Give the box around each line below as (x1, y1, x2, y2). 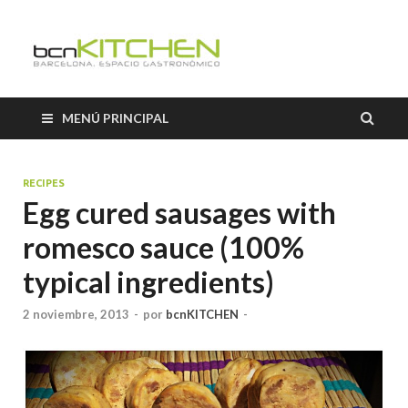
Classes (245, 82, 365, 127)
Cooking (245, 40, 381, 85)
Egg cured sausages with (23, 195, 336, 230)
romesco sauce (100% (23, 229, 304, 265)
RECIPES (23, 178, 65, 189)
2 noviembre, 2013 (23, 307, 129, 322)
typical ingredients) (23, 264, 274, 300)
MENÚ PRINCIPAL (62, 110, 168, 126)
